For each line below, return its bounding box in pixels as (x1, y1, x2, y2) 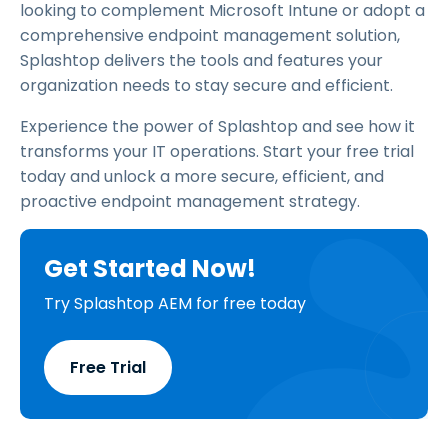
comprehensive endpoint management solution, (20, 24, 400, 47)
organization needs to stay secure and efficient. (20, 74, 393, 97)
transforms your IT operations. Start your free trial (20, 140, 414, 163)
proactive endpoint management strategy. (20, 190, 360, 213)
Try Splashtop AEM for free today (44, 292, 306, 315)
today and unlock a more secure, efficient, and (20, 165, 384, 188)
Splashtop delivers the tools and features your (20, 49, 383, 72)
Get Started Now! (44, 252, 256, 285)
